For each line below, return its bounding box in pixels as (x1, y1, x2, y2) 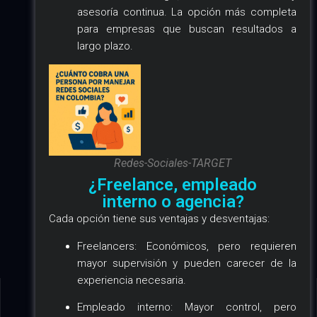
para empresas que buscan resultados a (77, 22, 296, 35)
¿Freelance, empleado (88, 175, 257, 195)
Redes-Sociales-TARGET (114, 156, 231, 171)
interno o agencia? (101, 192, 244, 212)
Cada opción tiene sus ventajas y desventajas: (49, 212, 270, 226)
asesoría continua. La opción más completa (77, 5, 296, 18)
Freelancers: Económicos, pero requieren (77, 239, 296, 253)
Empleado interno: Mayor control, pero (77, 301, 296, 314)
